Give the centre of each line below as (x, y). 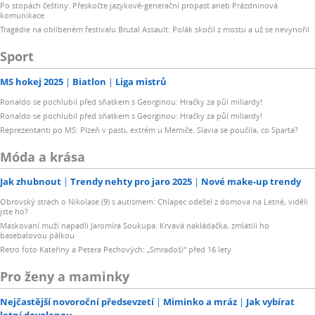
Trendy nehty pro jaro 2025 (131, 182)
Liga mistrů (141, 81)
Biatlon (89, 81)
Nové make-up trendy (251, 182)
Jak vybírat (270, 301)
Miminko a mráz (200, 301)
